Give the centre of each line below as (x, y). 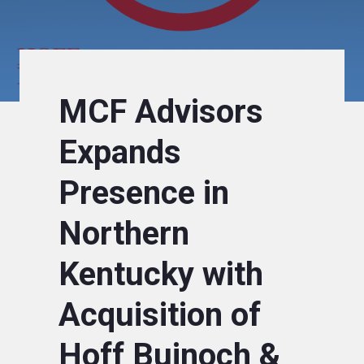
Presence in (144, 193)
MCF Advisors (161, 112)
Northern (124, 234)
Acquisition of (160, 315)
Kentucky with (161, 274)
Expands (120, 152)
